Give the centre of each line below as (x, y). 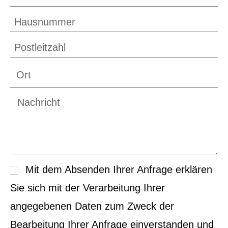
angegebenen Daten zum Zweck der (92, 206)
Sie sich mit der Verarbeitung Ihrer (88, 188)
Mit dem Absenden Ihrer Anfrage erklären (119, 170)
